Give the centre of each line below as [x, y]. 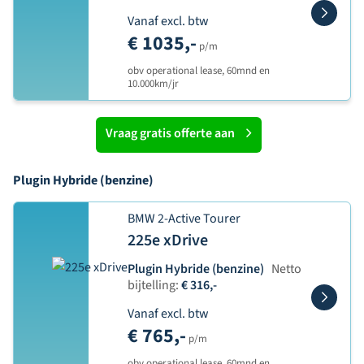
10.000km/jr [153, 84]
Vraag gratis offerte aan [170, 133]
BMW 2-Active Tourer [184, 219]
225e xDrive [168, 240]
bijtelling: [153, 285]
